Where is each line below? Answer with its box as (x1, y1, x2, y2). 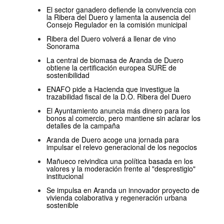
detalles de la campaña (46, 120, 120, 131)
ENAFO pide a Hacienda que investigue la (46, 84, 179, 94)
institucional (46, 171, 83, 181)
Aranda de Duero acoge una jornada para (46, 134, 179, 145)
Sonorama (46, 41, 79, 51)
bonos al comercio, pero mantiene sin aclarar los (46, 113, 200, 123)
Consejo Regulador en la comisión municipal (46, 19, 187, 30)
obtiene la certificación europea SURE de (46, 62, 176, 73)
